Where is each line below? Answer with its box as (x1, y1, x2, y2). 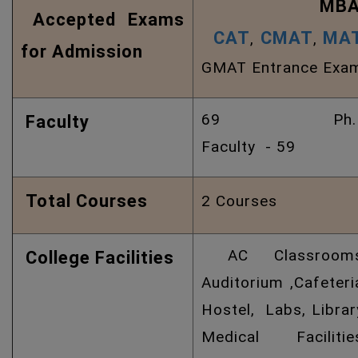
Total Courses (21, 191, 148, 211)
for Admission (21, 42, 143, 62)
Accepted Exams (21, 10, 185, 30)
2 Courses (201, 192, 277, 210)
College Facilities (21, 248, 174, 268)
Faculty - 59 (201, 137, 296, 156)
